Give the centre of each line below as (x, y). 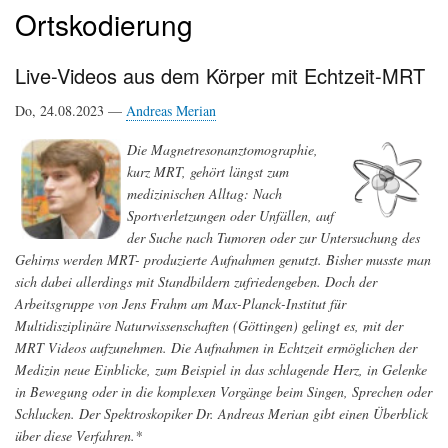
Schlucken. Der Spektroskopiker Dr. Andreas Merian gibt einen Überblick (221, 414)
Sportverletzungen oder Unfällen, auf (230, 216)
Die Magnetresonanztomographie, (222, 150)
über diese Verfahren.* (78, 436)
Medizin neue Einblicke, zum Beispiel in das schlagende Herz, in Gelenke (221, 370)
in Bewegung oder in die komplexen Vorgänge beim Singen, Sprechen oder (223, 392)
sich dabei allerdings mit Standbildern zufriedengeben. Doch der (196, 282)
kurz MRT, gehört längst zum (208, 172)
